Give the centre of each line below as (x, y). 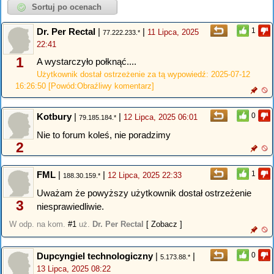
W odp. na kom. (39, 224)
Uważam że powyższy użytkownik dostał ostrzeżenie (144, 193)
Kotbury (54, 117)
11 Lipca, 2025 (173, 32)
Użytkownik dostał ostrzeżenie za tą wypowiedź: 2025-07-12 (143, 74)
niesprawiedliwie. (70, 206)
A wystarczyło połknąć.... (87, 61)
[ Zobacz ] (164, 224)
